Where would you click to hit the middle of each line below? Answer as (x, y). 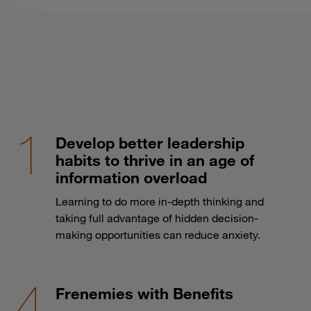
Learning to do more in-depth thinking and (160, 201)
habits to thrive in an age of (155, 160)
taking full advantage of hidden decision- (157, 218)
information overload (131, 177)
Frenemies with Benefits (144, 293)
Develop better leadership (150, 142)
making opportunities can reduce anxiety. (158, 234)
